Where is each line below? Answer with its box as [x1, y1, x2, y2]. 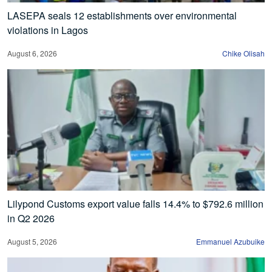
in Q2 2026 [7, 211, 55, 225]
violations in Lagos [7, 22, 88, 37]
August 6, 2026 [7, 47, 57, 58]
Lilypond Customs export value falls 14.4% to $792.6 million [7, 196, 263, 211]
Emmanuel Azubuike [196, 236, 265, 246]
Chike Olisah [222, 47, 265, 58]
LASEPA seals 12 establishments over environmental [7, 8, 237, 22]
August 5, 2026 [7, 236, 57, 246]
